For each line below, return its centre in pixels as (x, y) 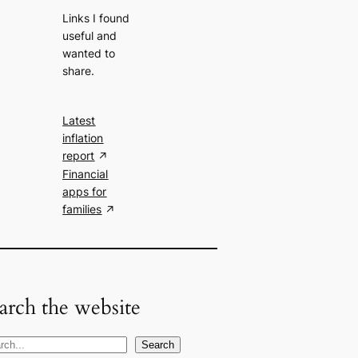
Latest (79, 121)
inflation (83, 138)
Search (158, 344)
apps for (85, 192)
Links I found (96, 18)
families (82, 209)
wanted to (89, 53)
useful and (90, 35)
